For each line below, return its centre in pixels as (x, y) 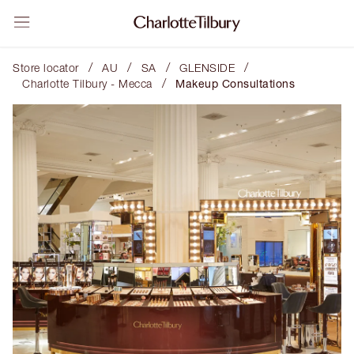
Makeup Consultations (235, 83)
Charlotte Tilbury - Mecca (87, 83)
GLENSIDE (207, 68)
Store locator (46, 68)
